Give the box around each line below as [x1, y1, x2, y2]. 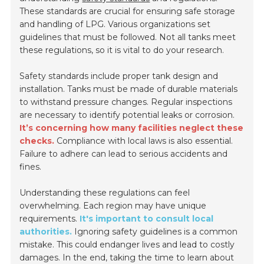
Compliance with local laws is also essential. [54, 136, 233, 147]
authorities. [19, 226, 72, 237]
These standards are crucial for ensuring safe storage [19, 6, 236, 17]
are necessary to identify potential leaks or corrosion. [19, 110, 235, 121]
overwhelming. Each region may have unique [19, 200, 207, 212]
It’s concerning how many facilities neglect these [19, 123, 244, 134]
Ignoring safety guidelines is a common [72, 226, 238, 237]
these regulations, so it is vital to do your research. [19, 45, 225, 56]
